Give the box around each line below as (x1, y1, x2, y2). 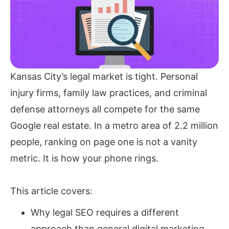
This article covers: (10, 186, 93, 197)
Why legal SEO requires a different (31, 207, 179, 218)
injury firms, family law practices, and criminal (10, 87, 207, 99)
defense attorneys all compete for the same (10, 104, 200, 115)
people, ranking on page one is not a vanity (10, 136, 197, 148)
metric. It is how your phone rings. (10, 153, 158, 164)
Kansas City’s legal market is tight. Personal (10, 71, 198, 82)
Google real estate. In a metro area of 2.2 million (10, 120, 218, 131)
